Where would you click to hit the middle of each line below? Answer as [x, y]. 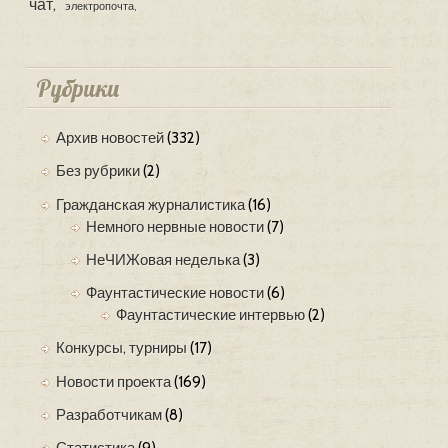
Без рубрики [98, 171]
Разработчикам [109, 414]
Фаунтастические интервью [211, 315]
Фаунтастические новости [175, 293]
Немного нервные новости [175, 226]
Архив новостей [110, 138]
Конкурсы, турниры [122, 348]
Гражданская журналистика [151, 204]
